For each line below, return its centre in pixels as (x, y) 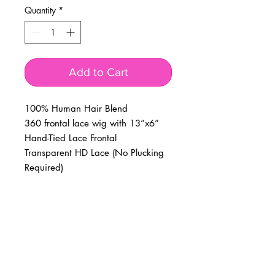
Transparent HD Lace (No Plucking (94, 153)
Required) (44, 168)
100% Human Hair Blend (76, 109)
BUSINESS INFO (98, 232)
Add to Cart (98, 72)
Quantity (40, 10)
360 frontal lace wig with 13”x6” (92, 123)
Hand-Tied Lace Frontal (71, 138)
